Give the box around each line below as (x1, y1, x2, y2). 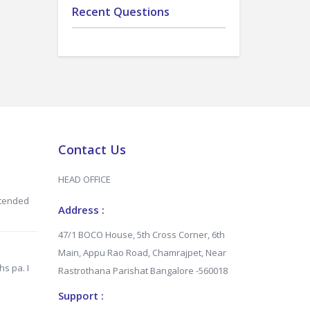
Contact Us (57, 141, 126, 158)
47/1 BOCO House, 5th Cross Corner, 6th (57, 228, 225, 241)
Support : (57, 289, 104, 302)
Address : (57, 203, 104, 217)
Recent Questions (71, 4, 170, 19)
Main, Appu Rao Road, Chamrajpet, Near (57, 246, 226, 259)
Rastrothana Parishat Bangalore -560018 (57, 264, 228, 277)
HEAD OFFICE (57, 173, 111, 185)
